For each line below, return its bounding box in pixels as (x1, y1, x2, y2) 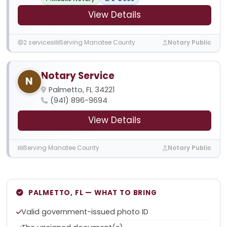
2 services (23, 39, 54, 47)
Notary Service (41, 68, 115, 83)
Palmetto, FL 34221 (48, 84, 115, 95)
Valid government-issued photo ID (21, 206, 149, 217)
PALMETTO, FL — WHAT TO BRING (28, 188, 157, 198)
